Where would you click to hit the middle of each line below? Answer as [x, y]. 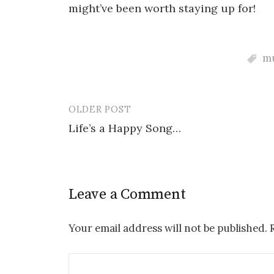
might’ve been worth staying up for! [162, 9]
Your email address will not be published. [168, 228]
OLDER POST [100, 109]
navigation [108, 138]
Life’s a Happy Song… [125, 128]
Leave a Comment [127, 194]
